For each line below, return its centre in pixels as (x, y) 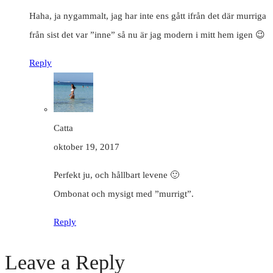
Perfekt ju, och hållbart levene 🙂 (116, 175)
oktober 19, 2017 (87, 147)
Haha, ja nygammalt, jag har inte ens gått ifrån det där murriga (148, 16)
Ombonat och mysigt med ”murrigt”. (124, 193)
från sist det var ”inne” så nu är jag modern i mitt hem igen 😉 (147, 34)
